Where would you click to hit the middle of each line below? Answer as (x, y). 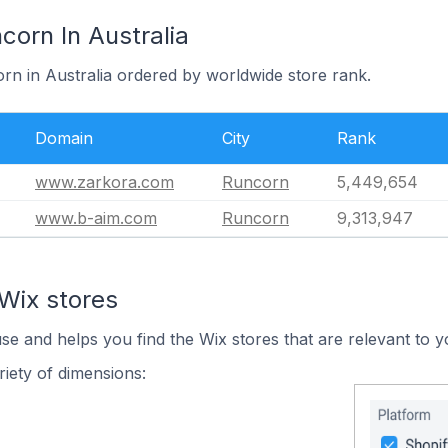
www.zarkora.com (104, 182)
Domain (64, 138)
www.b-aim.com (96, 218)
